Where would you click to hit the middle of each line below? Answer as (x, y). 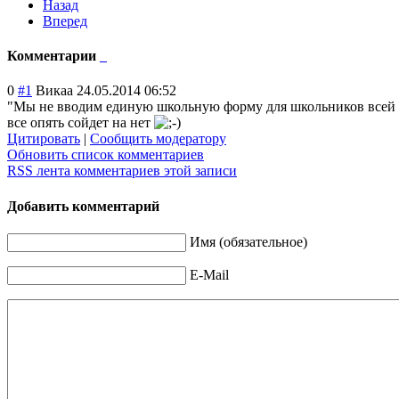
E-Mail (209, 274)
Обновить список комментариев (106, 155)
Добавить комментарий (83, 206)
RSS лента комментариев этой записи (122, 171)
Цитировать (44, 139)
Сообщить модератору (158, 139)
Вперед (65, 20)
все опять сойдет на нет (81, 123)
